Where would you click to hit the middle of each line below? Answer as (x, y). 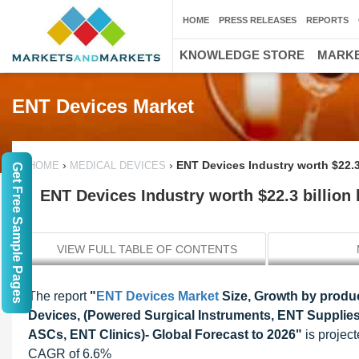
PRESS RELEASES (258, 20)
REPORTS (327, 20)
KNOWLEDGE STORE (242, 55)
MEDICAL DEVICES (118, 165)
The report (59, 296)
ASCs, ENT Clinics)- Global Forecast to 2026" (165, 335)
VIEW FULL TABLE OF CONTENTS (147, 249)
